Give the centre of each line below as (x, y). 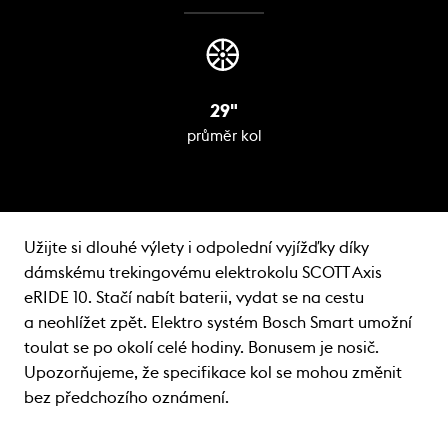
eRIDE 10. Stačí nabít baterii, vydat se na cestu (194, 297)
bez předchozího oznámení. (126, 397)
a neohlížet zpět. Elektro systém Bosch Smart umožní (218, 322)
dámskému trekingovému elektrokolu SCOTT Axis (203, 272)
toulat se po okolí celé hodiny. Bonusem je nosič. (201, 347)
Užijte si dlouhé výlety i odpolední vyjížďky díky (196, 247)
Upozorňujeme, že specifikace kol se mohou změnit (213, 372)
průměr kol (224, 136)
